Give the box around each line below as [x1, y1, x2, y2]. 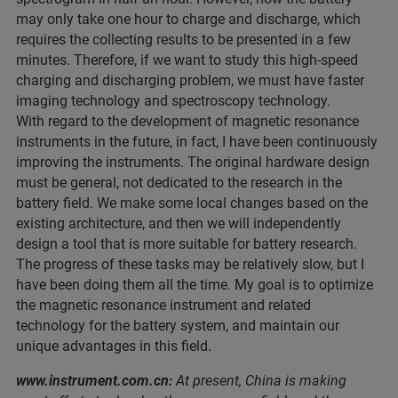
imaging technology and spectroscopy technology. [16, 92, 330, 110]
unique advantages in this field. [16, 338, 211, 355]
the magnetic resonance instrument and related [16, 297, 311, 314]
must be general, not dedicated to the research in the [16, 174, 342, 192]
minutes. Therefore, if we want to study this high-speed [16, 52, 358, 69]
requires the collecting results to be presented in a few [16, 31, 351, 49]
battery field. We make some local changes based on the [16, 195, 368, 212]
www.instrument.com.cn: [16, 372, 176, 390]
